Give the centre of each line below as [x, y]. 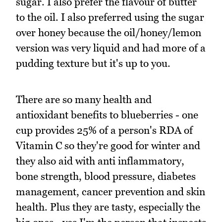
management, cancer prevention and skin [111, 191]
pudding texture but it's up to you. [93, 63]
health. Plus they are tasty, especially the [108, 207]
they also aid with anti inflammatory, [100, 161]
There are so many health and [84, 99]
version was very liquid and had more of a [111, 48]
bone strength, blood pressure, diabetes [106, 176]
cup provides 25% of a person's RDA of [104, 130]
